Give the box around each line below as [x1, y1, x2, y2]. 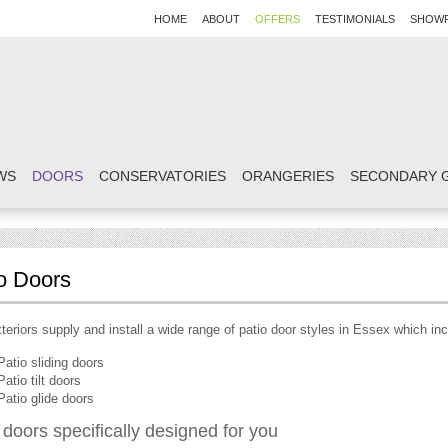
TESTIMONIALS [315, 13, 395, 25]
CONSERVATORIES [99, 168, 226, 184]
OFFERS [255, 13, 300, 25]
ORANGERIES [242, 168, 334, 184]
